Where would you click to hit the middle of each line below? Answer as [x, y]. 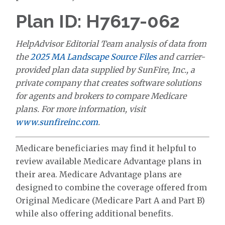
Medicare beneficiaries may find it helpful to [106, 148]
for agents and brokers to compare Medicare [101, 96]
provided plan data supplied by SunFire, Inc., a [105, 70]
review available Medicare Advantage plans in [109, 161]
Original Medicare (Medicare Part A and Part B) [110, 200]
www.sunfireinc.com [57, 122]
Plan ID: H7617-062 [98, 21]
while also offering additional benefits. [95, 213]
